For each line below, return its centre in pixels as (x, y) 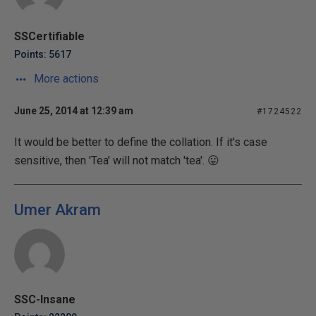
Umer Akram (57, 210)
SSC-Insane (45, 299)
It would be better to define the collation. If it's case (141, 142)
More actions (65, 79)
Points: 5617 (43, 54)
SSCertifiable (49, 36)
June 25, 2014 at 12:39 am (74, 111)
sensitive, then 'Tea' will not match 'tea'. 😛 (117, 160)
